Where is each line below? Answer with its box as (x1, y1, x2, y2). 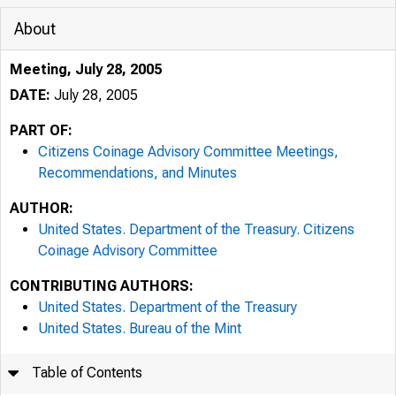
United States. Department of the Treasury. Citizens (38, 221, 354, 238)
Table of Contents (32, 364, 143, 381)
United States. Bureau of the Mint (38, 320, 241, 337)
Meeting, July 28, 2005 (10, 61, 162, 78)
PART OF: (10, 122, 72, 139)
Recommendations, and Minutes (38, 164, 237, 181)
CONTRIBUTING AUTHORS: (10, 278, 194, 294)
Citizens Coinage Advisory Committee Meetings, (38, 143, 339, 160)
